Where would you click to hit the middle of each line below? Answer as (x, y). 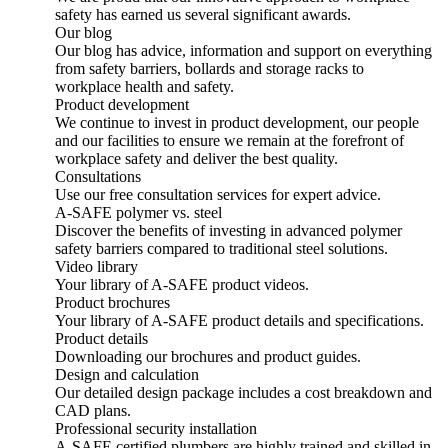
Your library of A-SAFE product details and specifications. (239, 320)
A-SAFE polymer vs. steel (138, 212)
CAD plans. (93, 410)
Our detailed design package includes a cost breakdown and (243, 392)
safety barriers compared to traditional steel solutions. (221, 248)
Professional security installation (156, 428)
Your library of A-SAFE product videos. (182, 284)
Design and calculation (127, 374)
